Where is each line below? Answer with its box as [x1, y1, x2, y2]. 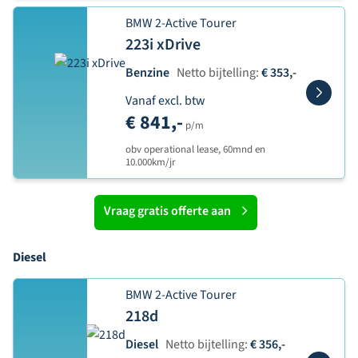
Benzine [125, 64, 169, 82]
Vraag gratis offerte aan [104, 202, 231, 220]
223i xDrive [125, 34, 201, 56]
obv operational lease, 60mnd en [125, 142, 265, 157]
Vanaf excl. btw [125, 92, 205, 109]
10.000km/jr [125, 155, 176, 169]
